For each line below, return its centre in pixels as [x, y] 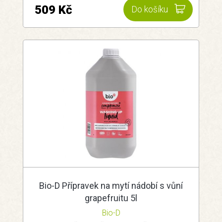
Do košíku [150, 10]
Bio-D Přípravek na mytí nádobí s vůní [111, 186]
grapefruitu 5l [111, 198]
